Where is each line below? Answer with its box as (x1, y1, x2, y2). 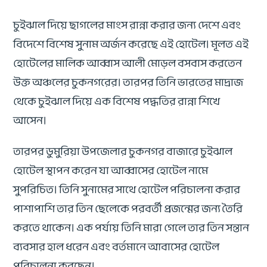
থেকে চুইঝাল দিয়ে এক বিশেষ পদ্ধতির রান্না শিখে (13, 91, 221, 111)
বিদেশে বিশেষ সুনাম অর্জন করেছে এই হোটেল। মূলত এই (13, 33, 249, 54)
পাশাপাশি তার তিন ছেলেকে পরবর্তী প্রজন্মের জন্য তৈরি (13, 198, 243, 219)
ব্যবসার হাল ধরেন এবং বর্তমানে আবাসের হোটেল (13, 236, 220, 257)
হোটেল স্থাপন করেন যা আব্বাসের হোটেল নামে (13, 160, 209, 181)
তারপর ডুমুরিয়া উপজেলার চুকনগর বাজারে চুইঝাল (13, 141, 233, 162)
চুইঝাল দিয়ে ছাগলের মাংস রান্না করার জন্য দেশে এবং (13, 14, 241, 35)
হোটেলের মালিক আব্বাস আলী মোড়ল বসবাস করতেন (13, 52, 243, 73)
